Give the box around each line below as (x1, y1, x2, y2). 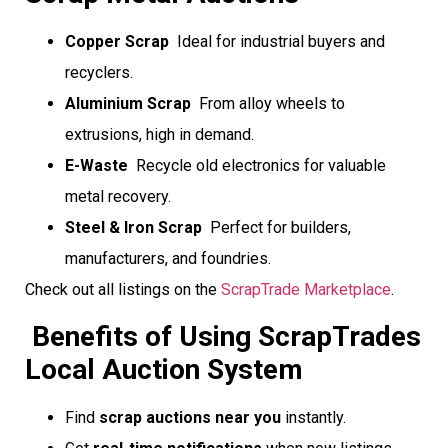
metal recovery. (65, 187, 171, 207)
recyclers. (65, 63, 133, 83)
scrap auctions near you (99, 407, 281, 427)
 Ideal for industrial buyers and (169, 32, 385, 52)
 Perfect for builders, (202, 218, 351, 238)
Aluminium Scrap (65, 94, 191, 114)
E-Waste (65, 156, 128, 176)
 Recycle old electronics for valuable (128, 156, 386, 176)
